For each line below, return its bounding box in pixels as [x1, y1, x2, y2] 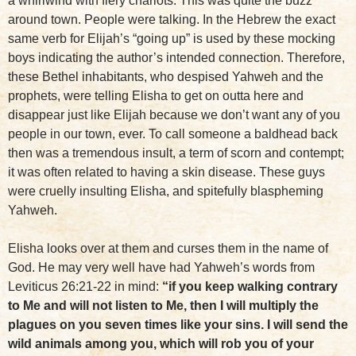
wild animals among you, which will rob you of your [8, 337, 314, 350]
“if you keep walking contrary [162, 280, 338, 293]
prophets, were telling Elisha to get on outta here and [8, 89, 304, 103]
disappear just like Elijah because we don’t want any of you [8, 108, 340, 122]
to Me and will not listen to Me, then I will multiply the [8, 299, 319, 312]
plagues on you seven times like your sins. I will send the [8, 318, 348, 331]
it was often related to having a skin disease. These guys [8, 165, 325, 179]
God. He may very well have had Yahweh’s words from [8, 261, 315, 274]
